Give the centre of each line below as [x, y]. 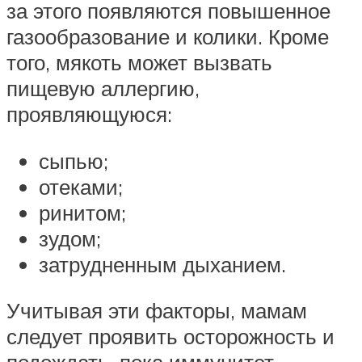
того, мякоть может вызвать [139, 63]
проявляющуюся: [89, 114]
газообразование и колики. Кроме [168, 37]
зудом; [70, 238]
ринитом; [82, 212]
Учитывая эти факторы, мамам [157, 311]
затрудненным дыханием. [162, 264]
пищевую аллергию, [103, 88]
